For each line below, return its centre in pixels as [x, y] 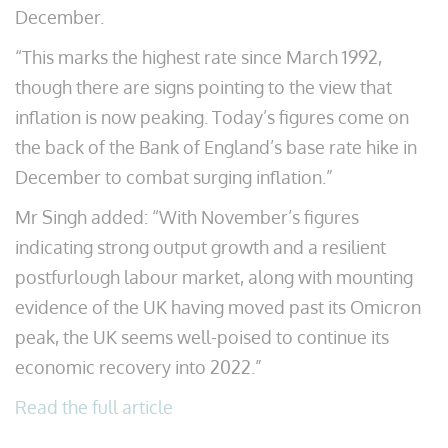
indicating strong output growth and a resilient [200, 247]
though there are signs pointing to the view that [203, 87]
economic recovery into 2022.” [138, 367]
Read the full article [94, 407]
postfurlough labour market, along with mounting [214, 277]
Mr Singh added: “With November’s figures [187, 217]
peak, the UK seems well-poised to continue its [202, 337]
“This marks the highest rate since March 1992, [198, 57]
